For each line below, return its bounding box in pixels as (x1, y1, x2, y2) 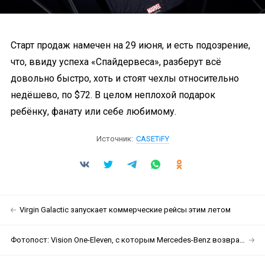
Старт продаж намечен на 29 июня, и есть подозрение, (11, 39, 250, 51)
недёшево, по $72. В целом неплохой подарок (11, 89, 215, 101)
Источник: (96, 134, 133, 143)
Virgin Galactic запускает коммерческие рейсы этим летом (20, 205, 231, 214)
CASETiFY (135, 134, 169, 143)
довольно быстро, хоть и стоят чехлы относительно (11, 72, 239, 84)
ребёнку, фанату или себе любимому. (11, 105, 176, 117)
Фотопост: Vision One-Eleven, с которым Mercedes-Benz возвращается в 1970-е (11, 235, 240, 244)
